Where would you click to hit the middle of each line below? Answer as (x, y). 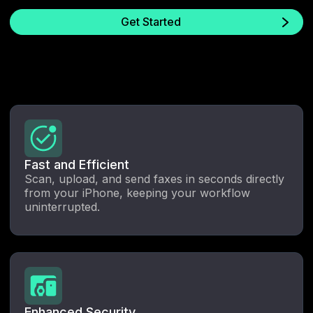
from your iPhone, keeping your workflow (137, 192)
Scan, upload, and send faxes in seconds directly (154, 179)
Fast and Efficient (77, 164)
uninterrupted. (62, 206)
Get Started (151, 21)
